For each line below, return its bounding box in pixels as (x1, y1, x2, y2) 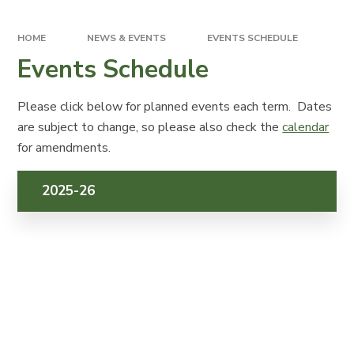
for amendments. (17, 138, 111, 156)
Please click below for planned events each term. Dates (17, 97, 333, 115)
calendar (282, 118, 330, 136)
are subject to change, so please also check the (17, 118, 283, 136)
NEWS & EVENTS (87, 32, 166, 45)
